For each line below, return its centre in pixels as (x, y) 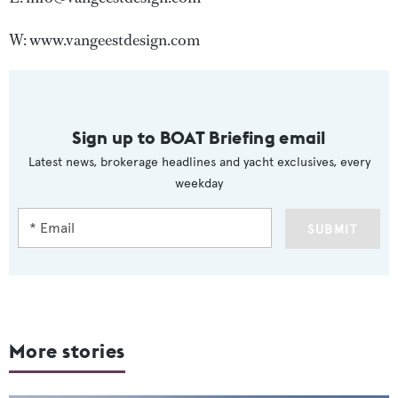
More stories (67, 350)
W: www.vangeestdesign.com (104, 40)
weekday (199, 183)
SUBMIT (332, 229)
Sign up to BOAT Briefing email (199, 137)
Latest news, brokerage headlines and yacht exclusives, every (199, 162)
